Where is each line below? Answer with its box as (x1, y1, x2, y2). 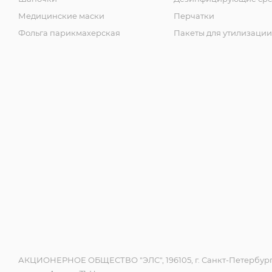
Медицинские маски (18, 11, 104, 21)
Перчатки (173, 11, 214, 21)
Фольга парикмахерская (18, 28, 120, 38)
